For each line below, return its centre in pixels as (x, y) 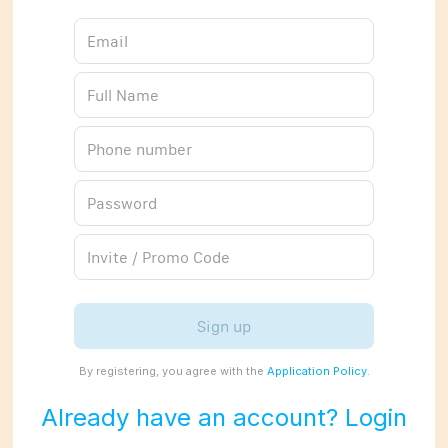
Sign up (224, 326)
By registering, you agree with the (172, 371)
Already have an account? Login (224, 418)
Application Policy (316, 371)
